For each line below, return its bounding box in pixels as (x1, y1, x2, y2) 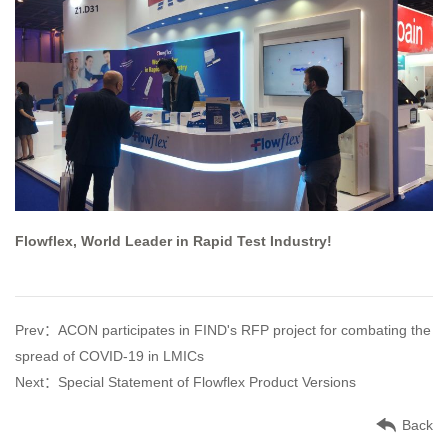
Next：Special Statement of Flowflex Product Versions (15, 374, 356, 391)
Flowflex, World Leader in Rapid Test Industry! (15, 233, 332, 250)
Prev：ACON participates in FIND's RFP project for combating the (15, 322, 431, 339)
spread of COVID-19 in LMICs (15, 348, 204, 365)
